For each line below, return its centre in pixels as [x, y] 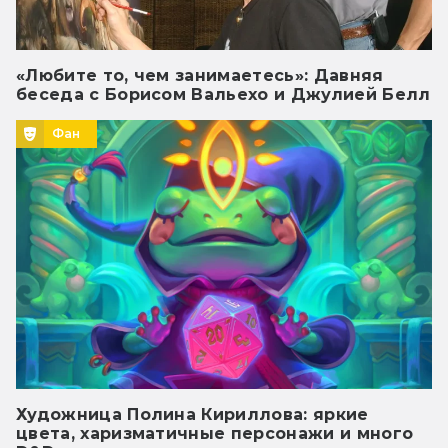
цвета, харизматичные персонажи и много [215, 434]
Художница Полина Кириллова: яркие [192, 415]
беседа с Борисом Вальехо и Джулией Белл [223, 95]
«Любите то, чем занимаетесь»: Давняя [200, 76]
